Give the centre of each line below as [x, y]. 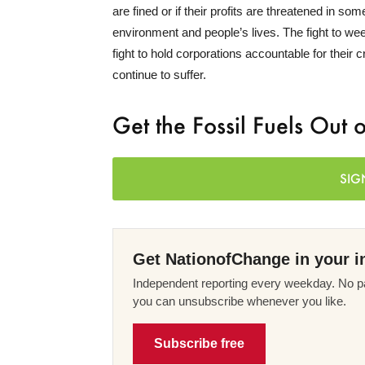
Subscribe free [199, 343]
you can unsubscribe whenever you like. [240, 301]
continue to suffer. [159, 74]
